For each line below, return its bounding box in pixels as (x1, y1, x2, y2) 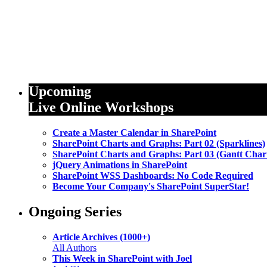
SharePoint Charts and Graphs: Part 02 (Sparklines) (52, 138, 265, 148)
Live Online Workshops (29, 99, 173, 115)
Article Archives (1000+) (52, 231, 150, 242)
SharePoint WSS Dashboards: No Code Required (52, 170, 253, 181)
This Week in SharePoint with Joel (52, 253, 192, 263)
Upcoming (29, 83, 91, 99)
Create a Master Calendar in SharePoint (52, 127, 216, 138)
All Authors (52, 242, 97, 253)
